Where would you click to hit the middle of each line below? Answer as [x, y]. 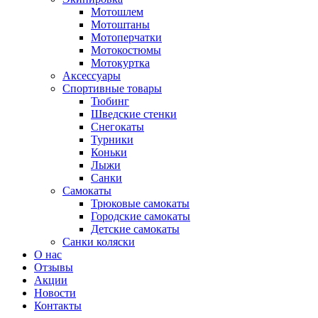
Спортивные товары [112, 89]
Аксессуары [92, 76]
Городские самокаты [141, 216]
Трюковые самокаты [140, 204]
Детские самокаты [135, 229]
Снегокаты [117, 127]
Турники [112, 140]
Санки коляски [99, 242]
